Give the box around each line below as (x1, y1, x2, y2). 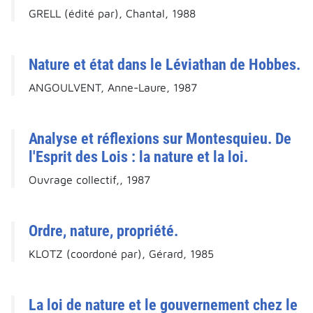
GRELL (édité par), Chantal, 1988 (29, 7, 196, 20)
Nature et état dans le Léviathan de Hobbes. (29, 55, 300, 74)
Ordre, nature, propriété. (29, 221, 178, 240)
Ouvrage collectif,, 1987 (29, 173, 150, 187)
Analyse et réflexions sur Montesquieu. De (29, 129, 291, 148)
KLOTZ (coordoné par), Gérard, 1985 (29, 247, 214, 261)
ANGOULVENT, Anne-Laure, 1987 (29, 81, 197, 94)
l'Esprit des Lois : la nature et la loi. (29, 147, 248, 166)
